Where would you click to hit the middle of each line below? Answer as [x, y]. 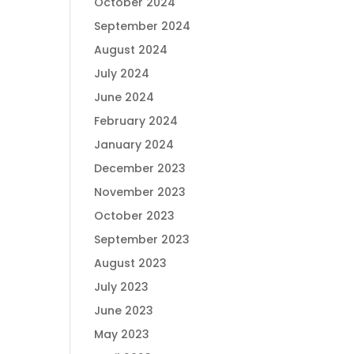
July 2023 [122, 287]
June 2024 [124, 97]
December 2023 [140, 168]
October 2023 [135, 216]
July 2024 [122, 73]
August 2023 [131, 263]
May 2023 [122, 334]
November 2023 [140, 192]
